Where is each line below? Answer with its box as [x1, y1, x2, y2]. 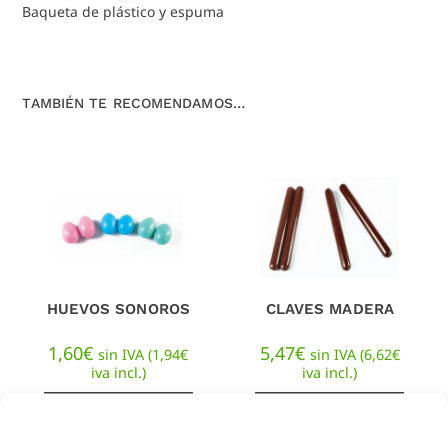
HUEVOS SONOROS [46, 300, 190, 319]
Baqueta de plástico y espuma [22, 2, 225, 22]
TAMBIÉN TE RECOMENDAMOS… [22, 95, 245, 112]
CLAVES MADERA [265, 300, 394, 319]
